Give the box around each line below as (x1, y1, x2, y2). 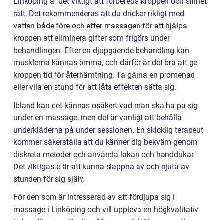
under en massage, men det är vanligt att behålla (13, 113, 182, 123)
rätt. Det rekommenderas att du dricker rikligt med (13, 9, 184, 19)
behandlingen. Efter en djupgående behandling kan (13, 46, 189, 55)
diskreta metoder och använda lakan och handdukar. (13, 150, 195, 160)
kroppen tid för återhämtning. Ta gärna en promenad (13, 70, 195, 80)
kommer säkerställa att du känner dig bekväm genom (13, 137, 197, 147)
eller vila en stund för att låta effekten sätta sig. (13, 82, 176, 92)
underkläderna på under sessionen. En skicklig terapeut (13, 125, 203, 135)
